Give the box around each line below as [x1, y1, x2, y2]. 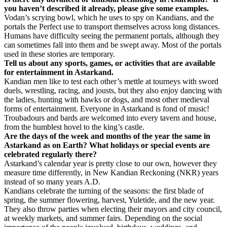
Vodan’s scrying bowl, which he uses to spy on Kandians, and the [4, 13, 214, 22]
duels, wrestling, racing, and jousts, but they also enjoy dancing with [4, 86, 222, 95]
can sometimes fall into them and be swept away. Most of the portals [4, 41, 221, 49]
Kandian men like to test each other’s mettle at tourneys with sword [4, 77, 218, 86]
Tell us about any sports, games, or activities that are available [4, 59, 215, 67]
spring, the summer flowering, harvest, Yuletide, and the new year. [4, 196, 215, 204]
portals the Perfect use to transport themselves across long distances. [4, 22, 220, 31]
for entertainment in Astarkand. [4, 68, 113, 77]
